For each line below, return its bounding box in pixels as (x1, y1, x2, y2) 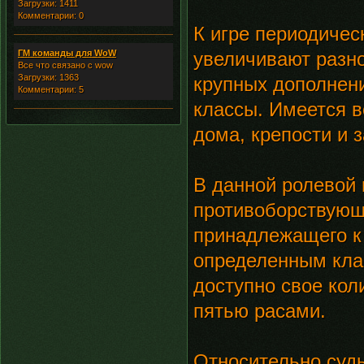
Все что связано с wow (18, 60, 113, 70)
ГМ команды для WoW (18, 48, 116, 58)
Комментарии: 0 (18, 11, 84, 20)
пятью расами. (193, 300, 326, 322)
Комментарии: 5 (18, 84, 84, 94)
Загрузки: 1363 (18, 72, 79, 82)
